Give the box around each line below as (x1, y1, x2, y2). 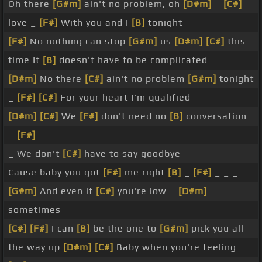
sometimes (8, 204, 61, 216)
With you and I (58, 17, 132, 29)
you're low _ (115, 185, 178, 197)
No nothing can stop (27, 36, 129, 47)
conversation (183, 111, 247, 122)
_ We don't (8, 148, 63, 160)
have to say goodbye (81, 148, 181, 160)
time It (8, 54, 43, 66)
